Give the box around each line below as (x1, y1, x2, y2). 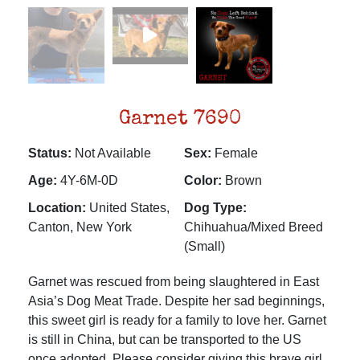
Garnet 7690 (119, 108, 241, 129)
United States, (86, 200, 170, 215)
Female (211, 145, 258, 160)
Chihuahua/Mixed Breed (184, 219, 323, 234)
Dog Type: (184, 200, 247, 215)
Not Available (72, 145, 151, 160)
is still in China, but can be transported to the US (28, 332, 301, 346)
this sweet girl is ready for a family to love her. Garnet (28, 313, 326, 327)
